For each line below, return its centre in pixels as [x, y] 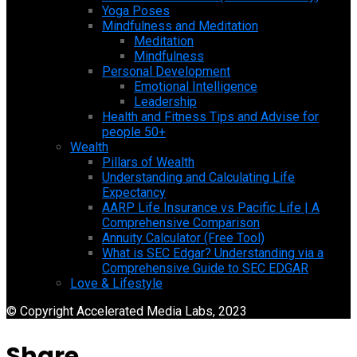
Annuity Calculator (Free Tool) [183, 237]
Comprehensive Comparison [181, 222]
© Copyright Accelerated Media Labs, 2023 [127, 311]
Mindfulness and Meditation [180, 25]
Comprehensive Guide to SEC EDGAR [205, 268]
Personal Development [166, 71]
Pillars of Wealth [148, 162]
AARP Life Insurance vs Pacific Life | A [211, 207]
